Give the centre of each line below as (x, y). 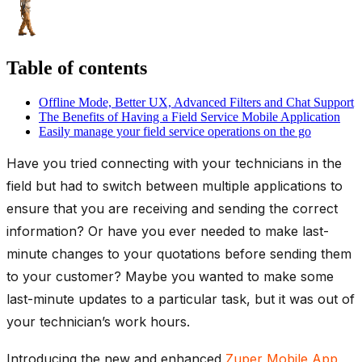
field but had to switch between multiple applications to (175, 185)
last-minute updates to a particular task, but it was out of (181, 299)
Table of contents (77, 67)
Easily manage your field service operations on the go (175, 131)
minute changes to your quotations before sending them (179, 253)
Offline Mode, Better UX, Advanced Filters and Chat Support (196, 102)
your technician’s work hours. (98, 321)
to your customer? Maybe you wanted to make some (170, 276)
